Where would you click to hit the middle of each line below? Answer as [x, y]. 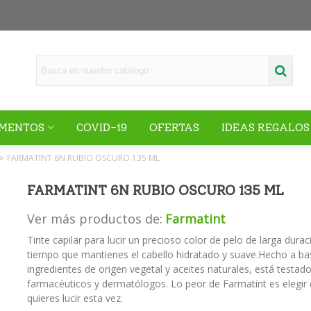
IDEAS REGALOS [266, 127]
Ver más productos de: [94, 219]
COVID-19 [102, 127]
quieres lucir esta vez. [75, 298]
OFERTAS [174, 127]
